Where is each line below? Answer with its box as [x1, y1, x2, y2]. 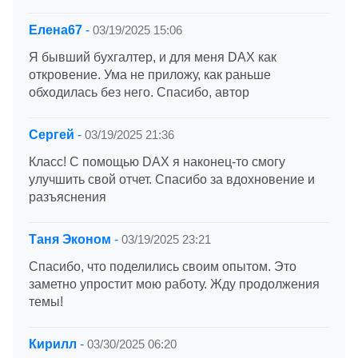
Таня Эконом [29, 232, 111, 246]
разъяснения [29, 189, 106, 204]
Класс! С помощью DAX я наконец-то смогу [29, 154, 285, 169]
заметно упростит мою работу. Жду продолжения [29, 276, 320, 291]
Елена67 [29, 22, 82, 37]
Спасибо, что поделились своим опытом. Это [29, 259, 296, 273]
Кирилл [29, 336, 77, 351]
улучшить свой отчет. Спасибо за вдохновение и [29, 172, 315, 186]
